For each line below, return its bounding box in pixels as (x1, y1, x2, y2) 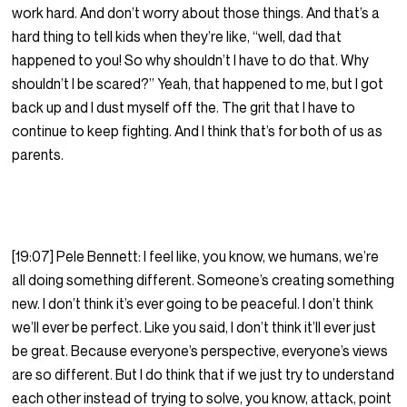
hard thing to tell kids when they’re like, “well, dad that (12, 27, 342, 46)
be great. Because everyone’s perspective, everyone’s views (12, 342, 389, 361)
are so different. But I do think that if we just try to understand (12, 365, 395, 384)
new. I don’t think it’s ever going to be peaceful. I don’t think (12, 294, 374, 313)
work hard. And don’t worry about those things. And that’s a (12, 4, 381, 23)
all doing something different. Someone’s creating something (12, 271, 395, 290)
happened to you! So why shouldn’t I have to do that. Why (12, 51, 370, 70)
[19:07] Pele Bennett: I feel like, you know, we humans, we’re (12, 247, 380, 266)
